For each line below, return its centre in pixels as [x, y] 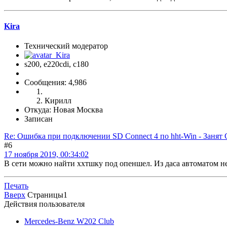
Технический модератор [66, 46]
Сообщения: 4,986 [55, 83]
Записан [39, 119]
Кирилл [58, 101]
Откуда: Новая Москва [64, 110]
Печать [16, 186]
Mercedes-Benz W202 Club [69, 221]
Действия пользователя [44, 204]
